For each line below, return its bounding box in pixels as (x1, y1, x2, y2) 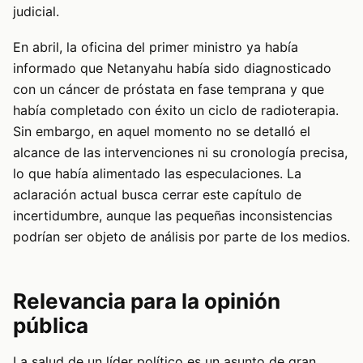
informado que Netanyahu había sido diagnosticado (13, 60, 331, 77)
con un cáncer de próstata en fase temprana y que (13, 81, 324, 98)
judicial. (13, 2, 59, 19)
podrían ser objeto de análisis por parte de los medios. (13, 228, 350, 246)
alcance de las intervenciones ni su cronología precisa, (13, 144, 348, 161)
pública (13, 313, 88, 339)
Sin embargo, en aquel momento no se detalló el (13, 123, 310, 140)
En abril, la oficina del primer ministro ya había (13, 39, 298, 56)
